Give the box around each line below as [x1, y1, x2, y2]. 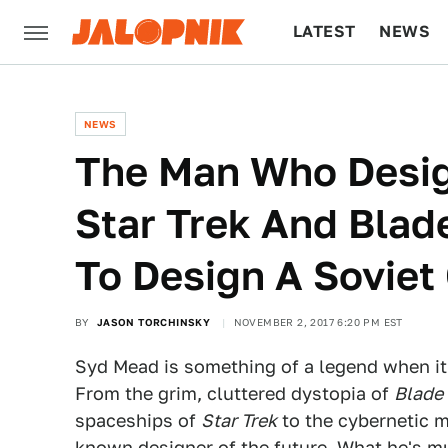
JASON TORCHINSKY [96, 316, 211, 328]
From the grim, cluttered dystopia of [75, 383, 394, 404]
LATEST [293, 22, 356, 41]
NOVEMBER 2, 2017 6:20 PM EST [233, 316, 403, 328]
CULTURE [293, 86, 370, 105]
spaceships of [75, 410, 201, 431]
